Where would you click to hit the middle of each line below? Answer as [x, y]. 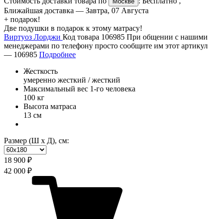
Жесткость [41, 71]
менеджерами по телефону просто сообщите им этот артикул [106, 46]
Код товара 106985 [95, 37]
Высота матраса [50, 107]
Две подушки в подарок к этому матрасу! [73, 28]
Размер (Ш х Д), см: [36, 141]
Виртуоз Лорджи [33, 37]
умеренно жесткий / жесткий [72, 80]
